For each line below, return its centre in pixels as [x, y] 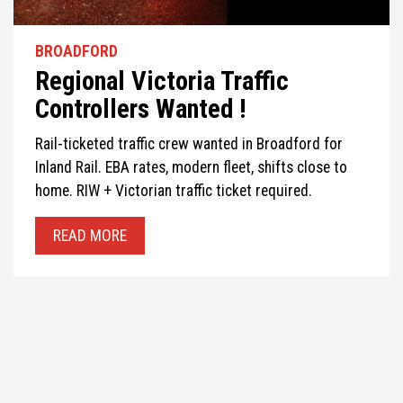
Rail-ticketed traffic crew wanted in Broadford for [189, 144]
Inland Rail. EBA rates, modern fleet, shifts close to [191, 168]
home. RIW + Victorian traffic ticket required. [174, 191]
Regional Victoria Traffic [162, 81]
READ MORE [90, 236]
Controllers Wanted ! [141, 109]
